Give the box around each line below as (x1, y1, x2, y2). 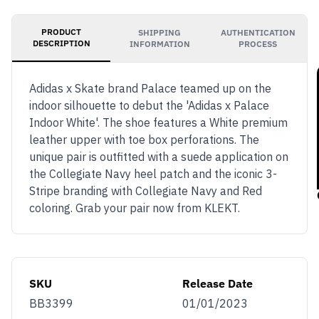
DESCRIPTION (32, 38, 90, 48)
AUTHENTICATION (220, 27, 296, 38)
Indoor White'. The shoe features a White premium (29, 115, 288, 130)
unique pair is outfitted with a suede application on (29, 150, 288, 164)
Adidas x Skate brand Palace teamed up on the (29, 81, 271, 95)
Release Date (182, 276, 253, 291)
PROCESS (239, 38, 277, 49)
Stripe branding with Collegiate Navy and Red (29, 184, 262, 198)
